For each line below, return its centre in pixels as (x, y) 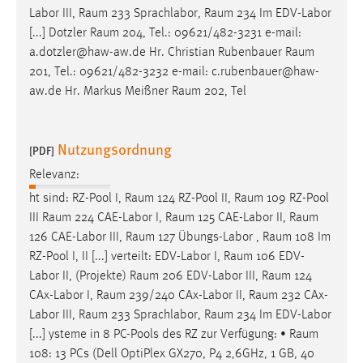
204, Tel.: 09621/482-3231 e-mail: (210, 33)
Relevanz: (54, 175)
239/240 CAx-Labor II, (187, 295)
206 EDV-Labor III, (210, 276)
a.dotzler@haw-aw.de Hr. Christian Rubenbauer (157, 52)
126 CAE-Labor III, (77, 237)
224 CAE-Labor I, (118, 218)
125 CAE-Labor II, (242, 218)
